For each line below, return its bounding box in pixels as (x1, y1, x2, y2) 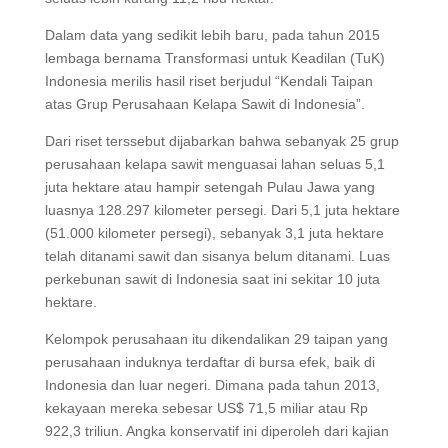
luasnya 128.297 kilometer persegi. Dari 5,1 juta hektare (44, 201, 400, 218)
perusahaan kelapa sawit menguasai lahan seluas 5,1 (44, 155, 385, 172)
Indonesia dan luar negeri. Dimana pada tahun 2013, (44, 376, 380, 393)
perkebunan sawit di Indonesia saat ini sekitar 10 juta (44, 270, 380, 287)
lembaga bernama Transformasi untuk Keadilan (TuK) (44, 49, 385, 66)
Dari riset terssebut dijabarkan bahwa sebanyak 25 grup (44, 132, 399, 149)
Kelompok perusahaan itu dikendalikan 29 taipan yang (44, 330, 388, 347)
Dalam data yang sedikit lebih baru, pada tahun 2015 (44, 26, 380, 43)
